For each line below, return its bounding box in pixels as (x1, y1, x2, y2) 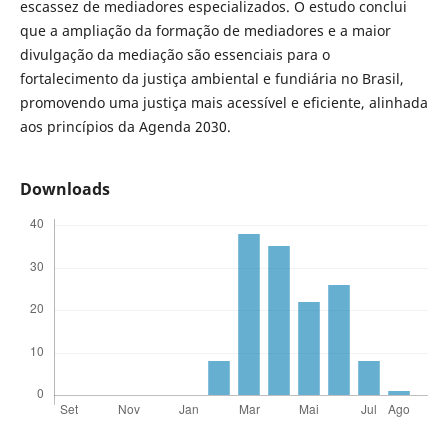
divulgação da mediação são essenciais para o (19, 44, 330, 64)
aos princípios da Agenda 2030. (19, 116, 231, 136)
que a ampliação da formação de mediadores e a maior (19, 20, 391, 40)
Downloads (19, 177, 110, 200)
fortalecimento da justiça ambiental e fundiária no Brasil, (19, 68, 404, 88)
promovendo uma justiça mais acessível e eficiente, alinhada (19, 92, 428, 112)
